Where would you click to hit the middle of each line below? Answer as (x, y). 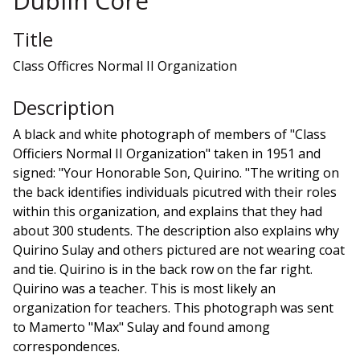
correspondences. (66, 346)
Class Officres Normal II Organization (125, 65)
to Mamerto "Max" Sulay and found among (141, 327)
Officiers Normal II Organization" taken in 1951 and (167, 153)
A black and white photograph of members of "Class (170, 134)
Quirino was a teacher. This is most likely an (144, 288)
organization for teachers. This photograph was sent (173, 307)
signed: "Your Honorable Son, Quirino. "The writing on (176, 172)
